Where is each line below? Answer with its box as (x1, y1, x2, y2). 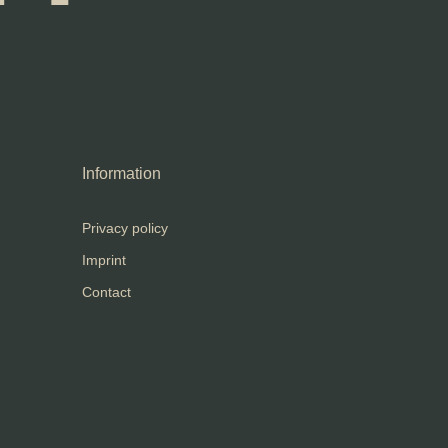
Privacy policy (82, 220, 168, 236)
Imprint (82, 252, 126, 268)
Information (82, 165, 161, 182)
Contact (82, 284, 131, 300)
